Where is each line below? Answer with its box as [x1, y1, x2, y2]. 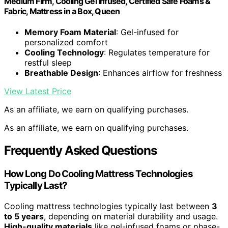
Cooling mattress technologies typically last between [4, 201, 212, 211]
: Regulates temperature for [104, 47, 210, 58]
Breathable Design [24, 68, 98, 78]
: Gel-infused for [116, 27, 179, 38]
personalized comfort [24, 37, 108, 48]
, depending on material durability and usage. [44, 211, 218, 221]
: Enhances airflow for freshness [98, 68, 222, 78]
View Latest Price [4, 86, 71, 97]
